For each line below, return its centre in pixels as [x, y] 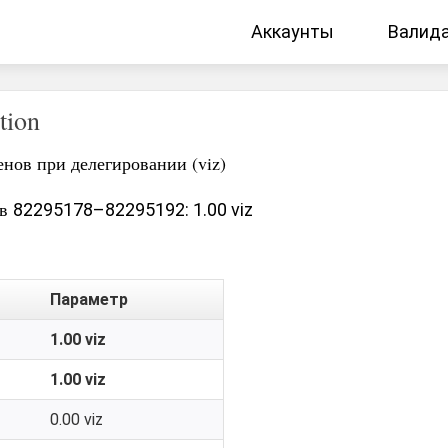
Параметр [89, 299]
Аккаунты [292, 31]
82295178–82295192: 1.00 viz [133, 209]
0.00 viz [76, 419]
